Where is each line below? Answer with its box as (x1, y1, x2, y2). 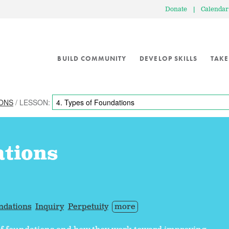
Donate (165, 5, 187, 14)
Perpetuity (67, 201, 108, 213)
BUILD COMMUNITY (57, 54, 127, 63)
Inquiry (35, 201, 64, 213)
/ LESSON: (13, 97, 52, 107)
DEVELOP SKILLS (140, 54, 198, 63)
